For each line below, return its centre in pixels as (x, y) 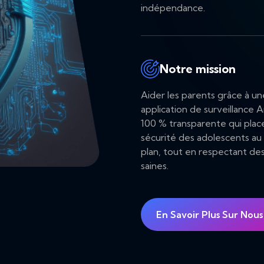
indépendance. (173, 8)
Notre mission (198, 69)
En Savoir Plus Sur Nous (209, 215)
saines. (155, 166)
